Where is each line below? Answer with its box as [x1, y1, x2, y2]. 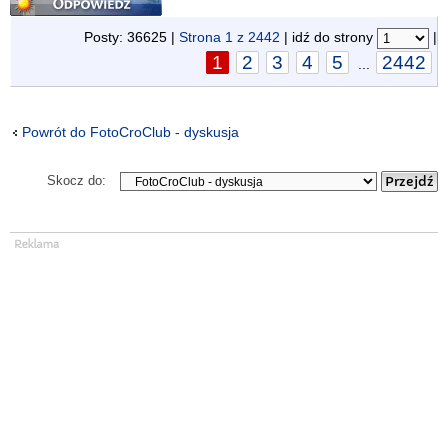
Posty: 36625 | [84, 28, 179, 45]
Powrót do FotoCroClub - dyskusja [22, 124, 239, 141]
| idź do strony [280, 28, 377, 45]
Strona [179, 28, 225, 45]
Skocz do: [47, 173, 107, 188]
